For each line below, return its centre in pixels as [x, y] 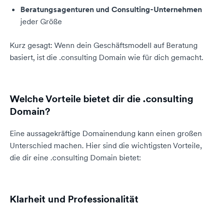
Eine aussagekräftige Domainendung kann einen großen [106, 133]
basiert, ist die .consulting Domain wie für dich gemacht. [107, 57]
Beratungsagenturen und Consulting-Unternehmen [111, 9]
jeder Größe [41, 21]
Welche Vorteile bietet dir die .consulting [101, 99]
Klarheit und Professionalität [74, 199]
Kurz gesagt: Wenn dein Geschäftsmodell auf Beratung [104, 45]
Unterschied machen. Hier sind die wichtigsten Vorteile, [106, 145]
